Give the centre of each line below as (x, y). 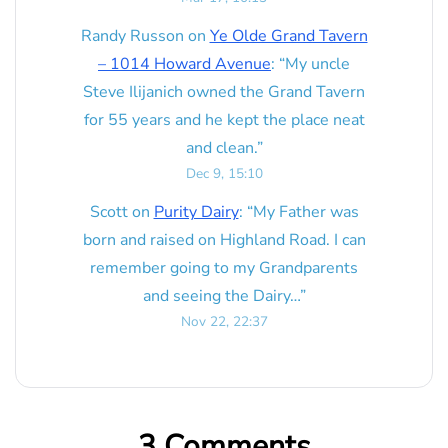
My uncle (317, 64)
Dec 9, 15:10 (224, 174)
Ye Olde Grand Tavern (288, 36)
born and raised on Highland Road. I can (224, 240)
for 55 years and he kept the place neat (224, 120)
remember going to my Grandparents (224, 268)
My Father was (305, 212)
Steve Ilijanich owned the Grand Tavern (224, 92)
